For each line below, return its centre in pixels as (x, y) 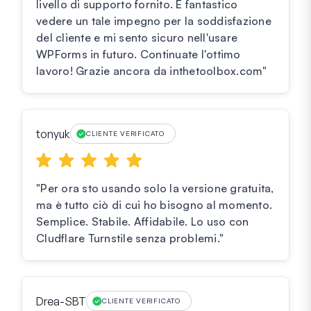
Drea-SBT (61, 301)
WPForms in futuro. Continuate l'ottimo (138, 54)
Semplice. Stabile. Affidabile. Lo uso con (143, 222)
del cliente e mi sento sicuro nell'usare (137, 38)
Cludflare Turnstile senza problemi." (130, 238)
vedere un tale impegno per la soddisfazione (154, 21)
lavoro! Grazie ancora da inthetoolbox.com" (152, 71)
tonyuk (53, 134)
